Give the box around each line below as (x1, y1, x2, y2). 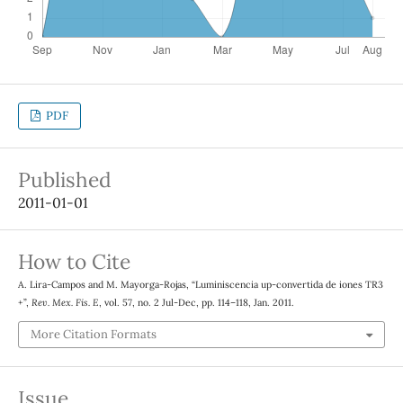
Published (17, 166, 112, 193)
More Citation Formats (30, 326, 157, 342)
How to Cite (17, 248, 130, 275)
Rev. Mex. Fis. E (31, 296, 99, 309)
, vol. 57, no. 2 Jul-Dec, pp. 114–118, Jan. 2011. (98, 296, 294, 309)
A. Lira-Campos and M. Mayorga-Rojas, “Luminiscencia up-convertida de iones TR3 (17, 278, 383, 291)
